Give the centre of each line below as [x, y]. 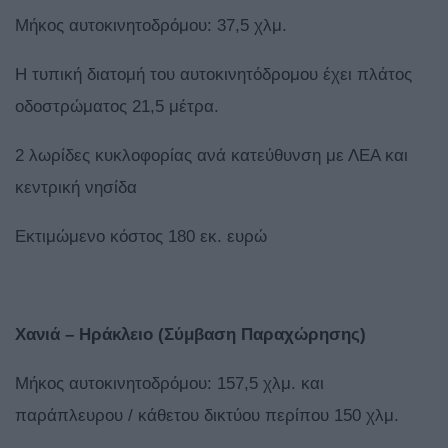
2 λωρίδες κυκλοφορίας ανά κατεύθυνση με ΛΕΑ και [211, 156]
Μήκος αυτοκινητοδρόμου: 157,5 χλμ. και [169, 384]
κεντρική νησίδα [76, 188]
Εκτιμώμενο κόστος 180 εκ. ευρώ [141, 237]
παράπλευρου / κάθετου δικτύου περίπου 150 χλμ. [207, 416]
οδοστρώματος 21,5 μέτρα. [117, 107]
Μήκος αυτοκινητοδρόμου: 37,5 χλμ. [151, 26]
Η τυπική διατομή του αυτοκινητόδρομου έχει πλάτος [213, 75]
